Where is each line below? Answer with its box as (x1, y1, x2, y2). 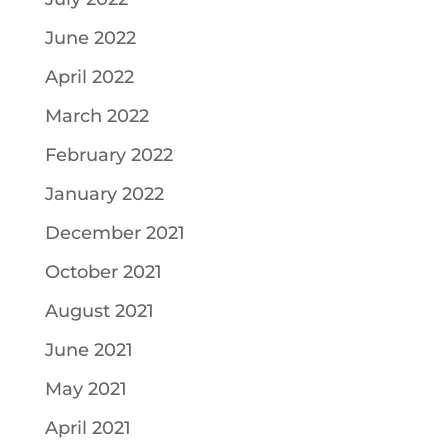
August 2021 (44, 300, 154, 322)
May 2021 (44, 378, 127, 400)
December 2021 (44, 222, 185, 244)
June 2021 (44, 339, 133, 361)
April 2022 (44, 66, 134, 88)
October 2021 (44, 261, 162, 283)
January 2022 (44, 183, 164, 205)
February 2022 (44, 144, 173, 166)
